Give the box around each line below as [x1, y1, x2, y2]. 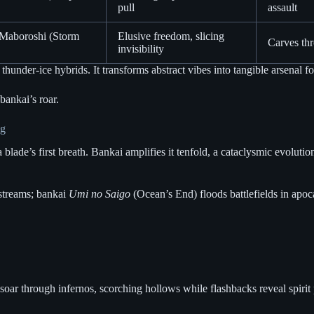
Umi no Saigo [69, 187, 130, 200]
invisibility [118, 43, 164, 55]
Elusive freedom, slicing [118, 30, 224, 43]
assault [268, 1, 297, 14]
